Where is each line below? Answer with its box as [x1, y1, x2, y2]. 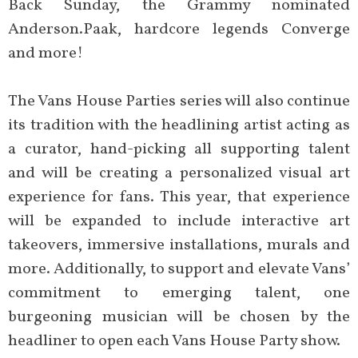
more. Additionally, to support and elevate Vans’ [8, 257, 350, 280]
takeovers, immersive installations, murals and [8, 233, 350, 257]
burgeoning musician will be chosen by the [8, 305, 350, 328]
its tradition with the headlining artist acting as [8, 113, 350, 137]
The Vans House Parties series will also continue [8, 89, 350, 113]
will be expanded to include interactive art [8, 209, 350, 233]
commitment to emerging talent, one [8, 281, 350, 304]
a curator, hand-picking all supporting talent [8, 137, 350, 161]
